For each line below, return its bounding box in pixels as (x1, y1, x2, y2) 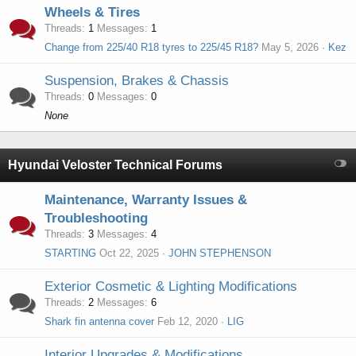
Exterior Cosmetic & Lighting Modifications (44, 279, 297, 294)
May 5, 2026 (261, 41, 319, 53)
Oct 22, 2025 (99, 247, 159, 259)
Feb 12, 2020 (157, 315, 218, 327)
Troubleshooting (44, 211, 148, 226)
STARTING (44, 247, 96, 259)
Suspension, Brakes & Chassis (44, 73, 229, 88)
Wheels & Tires (44, 5, 140, 20)
